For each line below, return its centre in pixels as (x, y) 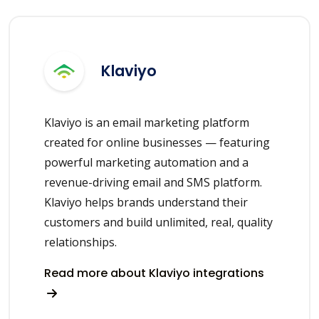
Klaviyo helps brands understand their (146, 202)
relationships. (80, 242)
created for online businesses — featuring (157, 142)
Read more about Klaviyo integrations (154, 273)
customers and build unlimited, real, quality (158, 222)
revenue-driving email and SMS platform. (153, 182)
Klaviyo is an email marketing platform (147, 122)
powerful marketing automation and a (146, 162)
